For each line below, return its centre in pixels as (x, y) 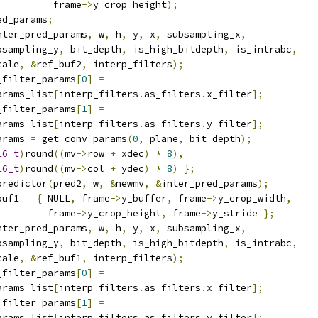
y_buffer (144, 198)
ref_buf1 (59, 258)
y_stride (238, 213)
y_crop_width (252, 198)
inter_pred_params (209, 183)
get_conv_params (82, 139)
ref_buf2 (59, 64)
